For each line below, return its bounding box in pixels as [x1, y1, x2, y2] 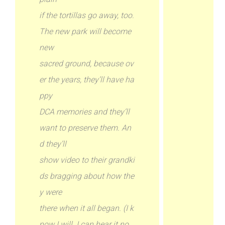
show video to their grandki [39, 155, 135, 165]
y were [39, 187, 62, 197]
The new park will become [39, 27, 132, 36]
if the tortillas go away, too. [39, 11, 135, 20]
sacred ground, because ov [39, 59, 134, 68]
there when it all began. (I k [39, 203, 134, 213]
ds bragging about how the [39, 171, 135, 181]
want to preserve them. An [39, 123, 132, 133]
